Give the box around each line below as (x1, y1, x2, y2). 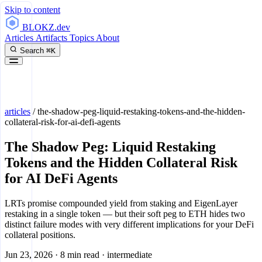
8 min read (60, 249, 99, 260)
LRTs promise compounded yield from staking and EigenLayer (5, 198, 237, 208)
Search (20, 46, 44, 55)
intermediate (107, 249, 152, 260)
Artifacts (36, 33, 70, 43)
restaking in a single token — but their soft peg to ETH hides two (5, 208, 245, 219)
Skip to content (5, 5, 60, 15)
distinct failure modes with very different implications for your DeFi (5, 219, 254, 229)
